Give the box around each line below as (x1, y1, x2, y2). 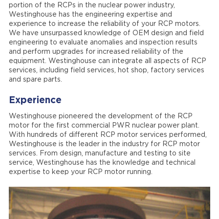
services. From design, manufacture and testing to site (8, 150, 191, 157)
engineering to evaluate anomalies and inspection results (8, 39, 197, 46)
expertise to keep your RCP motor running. (8, 169, 153, 175)
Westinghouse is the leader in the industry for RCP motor (8, 141, 200, 148)
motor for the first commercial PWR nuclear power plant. (8, 122, 199, 129)
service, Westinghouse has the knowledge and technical (8, 159, 196, 166)
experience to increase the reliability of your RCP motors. (8, 21, 200, 27)
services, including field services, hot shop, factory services (8, 67, 204, 74)
